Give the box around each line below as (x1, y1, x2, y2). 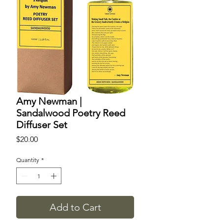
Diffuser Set (16, 119, 67, 131)
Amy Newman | (16, 95, 82, 108)
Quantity (16, 156, 39, 164)
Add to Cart (49, 201, 101, 214)
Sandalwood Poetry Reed (16, 107, 125, 119)
